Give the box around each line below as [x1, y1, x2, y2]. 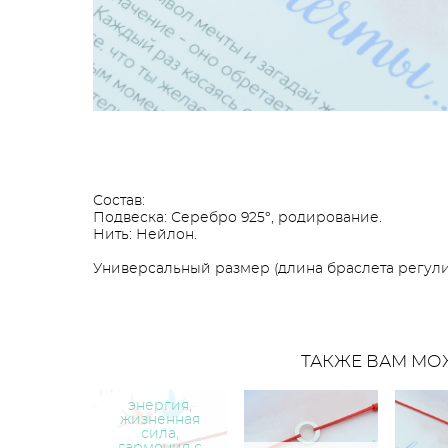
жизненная [120, 413, 201, 428]
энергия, [128, 399, 193, 414]
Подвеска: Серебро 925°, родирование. [93, 211, 382, 226]
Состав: [93, 194, 145, 209]
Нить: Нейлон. [93, 228, 197, 243]
